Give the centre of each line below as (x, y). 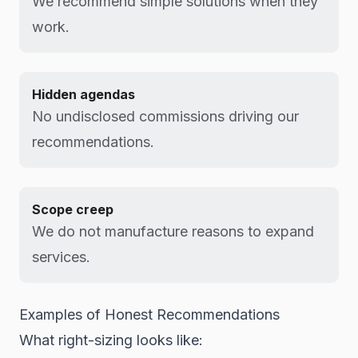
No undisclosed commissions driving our (165, 116)
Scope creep (73, 209)
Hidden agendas (84, 94)
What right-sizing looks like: (111, 340)
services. (61, 257)
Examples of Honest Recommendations (149, 314)
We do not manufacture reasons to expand (173, 231)
